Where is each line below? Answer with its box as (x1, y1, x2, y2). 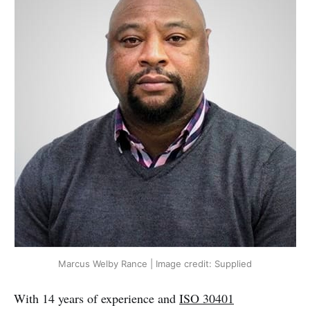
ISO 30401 (179, 289, 234, 307)
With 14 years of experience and (14, 289, 179, 307)
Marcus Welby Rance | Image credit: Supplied (58, 257, 252, 269)
